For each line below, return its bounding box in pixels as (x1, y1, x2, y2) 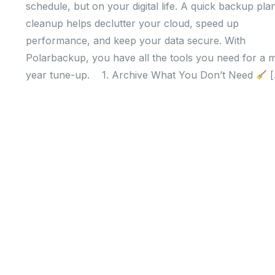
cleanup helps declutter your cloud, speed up (26, 17, 239, 29)
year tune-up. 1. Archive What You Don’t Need (26, 68, 256, 81)
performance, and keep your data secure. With (26, 34, 246, 47)
